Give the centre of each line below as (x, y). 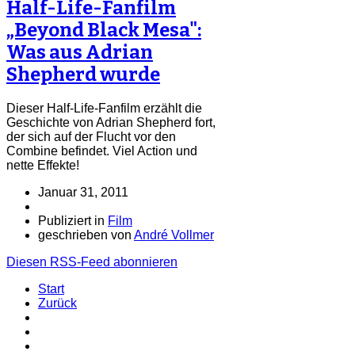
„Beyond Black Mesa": (104, 30)
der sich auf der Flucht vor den (91, 136)
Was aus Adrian (80, 52)
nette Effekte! (43, 165)
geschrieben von (86, 235)
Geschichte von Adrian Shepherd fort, (111, 122)
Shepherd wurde (83, 74)
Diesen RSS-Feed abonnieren (92, 261)
